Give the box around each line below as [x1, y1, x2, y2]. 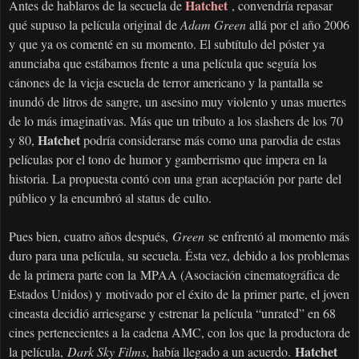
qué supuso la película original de [9, 16, 180, 34]
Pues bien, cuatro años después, [9, 228, 172, 245]
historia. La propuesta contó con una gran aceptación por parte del [9, 170, 341, 188]
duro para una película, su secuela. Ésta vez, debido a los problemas [9, 247, 349, 264]
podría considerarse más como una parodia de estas [83, 131, 341, 149]
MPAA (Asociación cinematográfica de [140, 266, 340, 284]
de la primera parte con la [9, 266, 140, 284]
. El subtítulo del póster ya [193, 35, 325, 53]
